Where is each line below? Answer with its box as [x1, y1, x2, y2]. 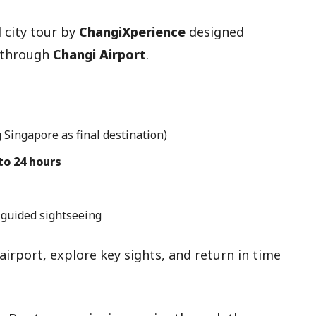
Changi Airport [53, 45, 146, 63]
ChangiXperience [79, 23, 186, 40]
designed [186, 23, 244, 40]
